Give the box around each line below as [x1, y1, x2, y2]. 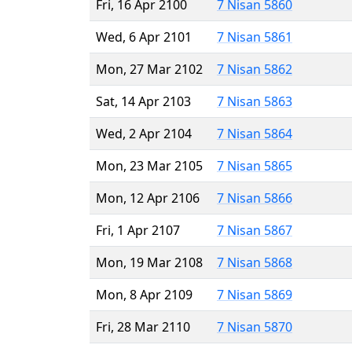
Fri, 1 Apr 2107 [96, 221, 180, 239]
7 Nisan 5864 [217, 124, 292, 142]
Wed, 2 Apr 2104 [96, 124, 192, 142]
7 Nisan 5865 [217, 156, 292, 174]
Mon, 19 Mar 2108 [96, 253, 203, 271]
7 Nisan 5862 [217, 60, 292, 78]
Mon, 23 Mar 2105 [96, 156, 203, 174]
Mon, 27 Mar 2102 [96, 60, 203, 78]
